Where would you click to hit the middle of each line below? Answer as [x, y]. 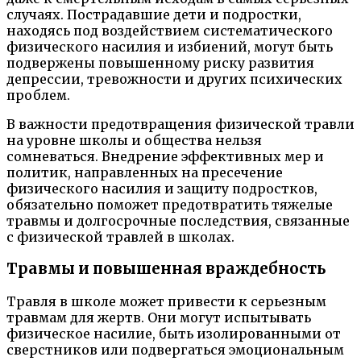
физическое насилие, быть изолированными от [174, 334]
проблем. [38, 95]
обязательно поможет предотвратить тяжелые [170, 204]
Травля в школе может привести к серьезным [166, 301]
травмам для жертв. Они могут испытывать [159, 317]
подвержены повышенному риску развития [160, 62]
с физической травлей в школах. [120, 237]
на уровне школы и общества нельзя [134, 140]
